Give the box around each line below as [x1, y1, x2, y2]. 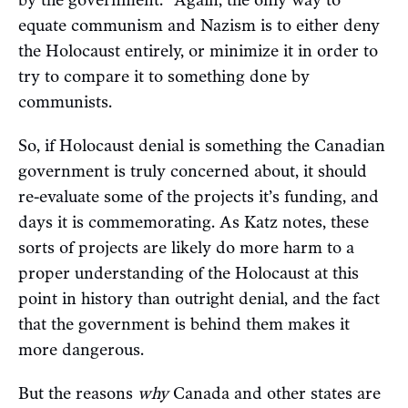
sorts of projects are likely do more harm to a [18, 238, 354, 259]
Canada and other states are [168, 383, 381, 404]
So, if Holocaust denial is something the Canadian [18, 136, 385, 157]
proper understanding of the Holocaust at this [18, 263, 359, 284]
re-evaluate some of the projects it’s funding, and [18, 187, 379, 208]
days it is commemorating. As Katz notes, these [18, 212, 369, 233]
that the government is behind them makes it [18, 314, 350, 335]
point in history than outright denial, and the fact [18, 289, 380, 310]
